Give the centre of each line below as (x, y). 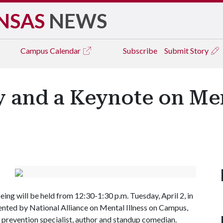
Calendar (66, 51)
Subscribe (140, 51)
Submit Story (187, 51)
